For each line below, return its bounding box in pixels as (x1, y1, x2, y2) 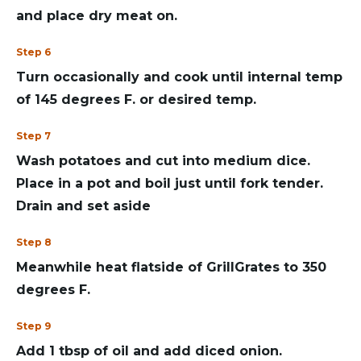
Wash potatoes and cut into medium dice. (16, 153, 310, 168)
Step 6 (16, 46, 51, 58)
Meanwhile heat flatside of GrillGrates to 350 (16, 259, 326, 275)
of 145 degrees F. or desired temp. (16, 92, 256, 107)
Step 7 (16, 130, 51, 142)
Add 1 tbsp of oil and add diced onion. (16, 343, 282, 359)
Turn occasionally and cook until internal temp (16, 69, 342, 85)
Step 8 (16, 236, 52, 248)
